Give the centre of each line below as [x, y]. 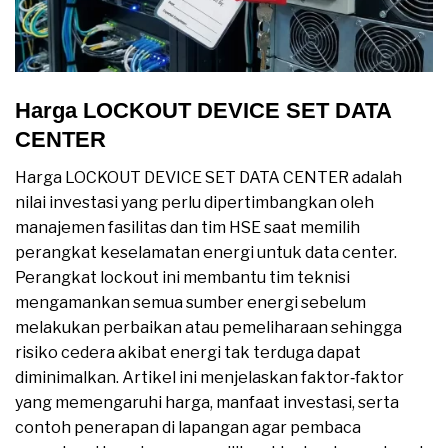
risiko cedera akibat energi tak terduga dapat [188, 353]
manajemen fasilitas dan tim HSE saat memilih [187, 228]
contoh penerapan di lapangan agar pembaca [188, 428]
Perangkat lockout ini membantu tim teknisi [182, 278]
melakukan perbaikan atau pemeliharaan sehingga [208, 328]
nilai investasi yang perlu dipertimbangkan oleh [194, 203]
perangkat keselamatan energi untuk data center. [206, 253]
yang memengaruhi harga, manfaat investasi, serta [207, 403]
